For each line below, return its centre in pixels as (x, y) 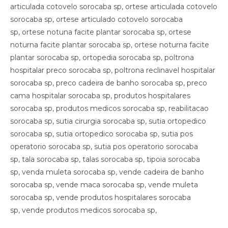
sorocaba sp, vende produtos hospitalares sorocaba (101, 197)
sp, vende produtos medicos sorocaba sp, (83, 210)
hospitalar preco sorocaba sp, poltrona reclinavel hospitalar (113, 70)
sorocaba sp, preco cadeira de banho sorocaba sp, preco (109, 83)
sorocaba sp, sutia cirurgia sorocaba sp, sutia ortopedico (108, 121)
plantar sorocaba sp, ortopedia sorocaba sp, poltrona (102, 57)
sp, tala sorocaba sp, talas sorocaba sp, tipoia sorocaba (105, 159)
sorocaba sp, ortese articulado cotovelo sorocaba (96, 19)
